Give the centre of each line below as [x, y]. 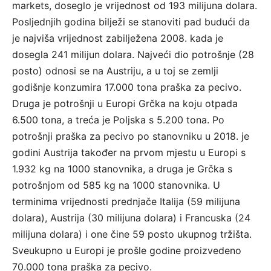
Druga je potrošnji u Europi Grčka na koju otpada [125, 104]
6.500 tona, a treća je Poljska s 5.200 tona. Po [118, 120]
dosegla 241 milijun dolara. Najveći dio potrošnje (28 [133, 55]
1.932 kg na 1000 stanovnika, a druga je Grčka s [122, 169]
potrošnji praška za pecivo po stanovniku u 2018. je [131, 136]
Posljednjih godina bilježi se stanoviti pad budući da [131, 22]
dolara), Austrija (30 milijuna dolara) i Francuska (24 [131, 218]
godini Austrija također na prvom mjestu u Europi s [129, 153]
